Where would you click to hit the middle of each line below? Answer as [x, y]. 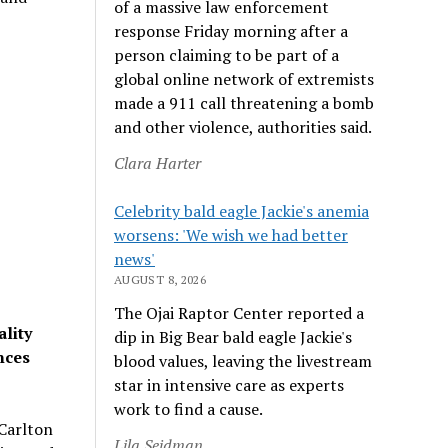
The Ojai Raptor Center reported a [239, 312]
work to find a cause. [189, 408]
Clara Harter [158, 162]
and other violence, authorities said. [243, 126]
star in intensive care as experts [229, 384]
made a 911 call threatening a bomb [244, 102]
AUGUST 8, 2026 [160, 279]
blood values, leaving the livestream [243, 360]
